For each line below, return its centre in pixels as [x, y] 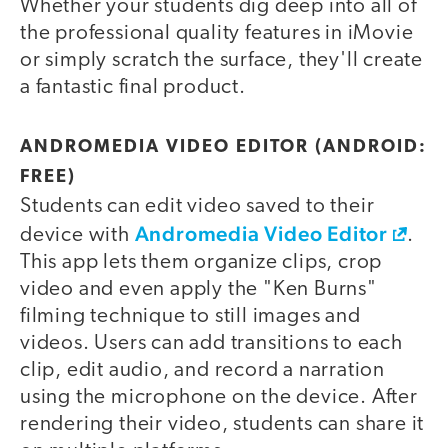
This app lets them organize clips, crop [201, 262]
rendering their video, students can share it [222, 424]
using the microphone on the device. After [219, 397]
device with [77, 235]
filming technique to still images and [190, 316]
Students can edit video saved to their [197, 206]
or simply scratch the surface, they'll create [221, 61]
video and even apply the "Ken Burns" [198, 289]
